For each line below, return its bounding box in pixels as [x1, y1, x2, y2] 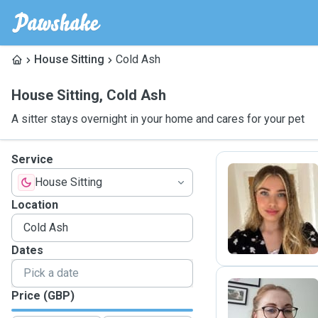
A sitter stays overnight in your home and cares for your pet [11, 112, 305, 126]
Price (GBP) [11, 289, 75, 302]
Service [11, 153, 53, 166]
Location [11, 198, 58, 212]
